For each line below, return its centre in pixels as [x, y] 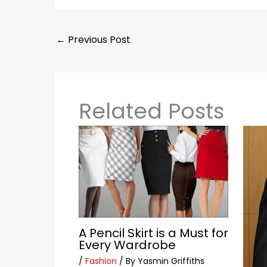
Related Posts [151, 111]
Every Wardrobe [127, 245]
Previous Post [98, 39]
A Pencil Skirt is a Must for [153, 233]
